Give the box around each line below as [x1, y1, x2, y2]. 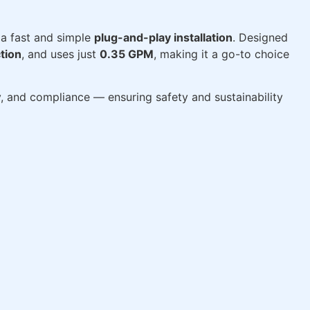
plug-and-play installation [94, 30, 232, 44]
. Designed [232, 30, 288, 44]
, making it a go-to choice [154, 46, 289, 61]
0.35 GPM [100, 46, 154, 61]
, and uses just [21, 46, 100, 61]
